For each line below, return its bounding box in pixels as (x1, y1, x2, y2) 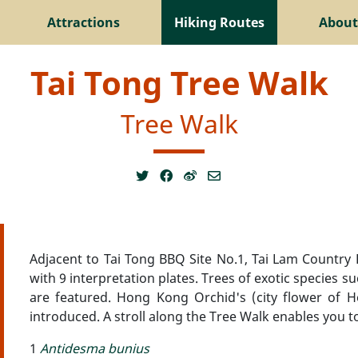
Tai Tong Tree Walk (30, 61, 328, 105)
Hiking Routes (173, 14, 265, 31)
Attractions (46, 14, 120, 31)
